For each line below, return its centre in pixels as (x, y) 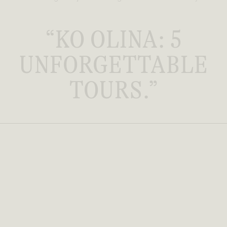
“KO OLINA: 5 (113, 40)
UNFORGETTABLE (113, 65)
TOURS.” (113, 90)
